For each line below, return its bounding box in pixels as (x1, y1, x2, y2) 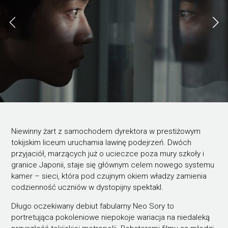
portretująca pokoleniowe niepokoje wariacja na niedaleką (11, 212, 210, 222)
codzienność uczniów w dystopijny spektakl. (11, 182, 166, 192)
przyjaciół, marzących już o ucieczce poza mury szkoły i (11, 149, 205, 158)
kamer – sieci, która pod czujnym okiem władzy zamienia (11, 171, 207, 181)
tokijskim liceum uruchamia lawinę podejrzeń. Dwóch (11, 137, 192, 147)
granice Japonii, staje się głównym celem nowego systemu (11, 160, 215, 169)
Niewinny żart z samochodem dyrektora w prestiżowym (11, 126, 201, 136)
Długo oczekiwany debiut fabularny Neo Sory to (11, 201, 175, 211)
